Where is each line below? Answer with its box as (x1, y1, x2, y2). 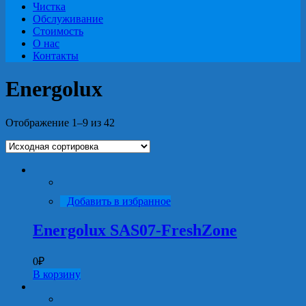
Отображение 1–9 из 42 (5, 116, 115, 128)
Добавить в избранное (67, 195, 171, 207)
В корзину (33, 268, 81, 280)
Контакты (33, 50, 79, 61)
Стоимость (33, 25, 83, 37)
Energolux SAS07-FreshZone (33, 221, 237, 239)
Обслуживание (33, 13, 103, 25)
